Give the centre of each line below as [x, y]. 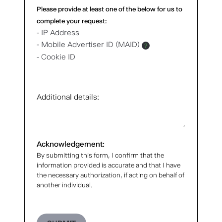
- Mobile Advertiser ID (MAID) [88, 44]
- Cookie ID [56, 56]
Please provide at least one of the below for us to [110, 9]
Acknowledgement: [71, 144]
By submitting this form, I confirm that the [100, 155]
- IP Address [58, 32]
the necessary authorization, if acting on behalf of [111, 175]
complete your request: [72, 21]
